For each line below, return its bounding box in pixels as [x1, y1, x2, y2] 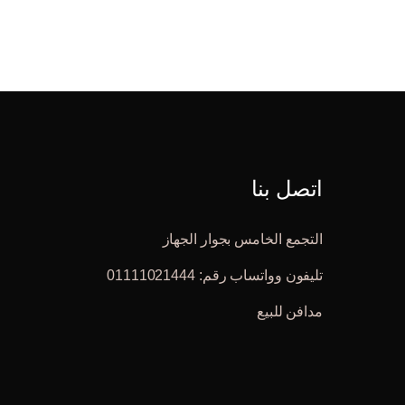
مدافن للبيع [257, 304, 323, 319]
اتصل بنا [251, 176, 323, 201]
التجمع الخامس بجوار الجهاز [162, 231, 323, 247]
